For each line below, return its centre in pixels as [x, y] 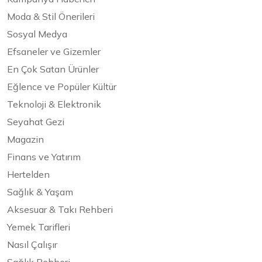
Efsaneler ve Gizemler [54, 52]
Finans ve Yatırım [44, 157]
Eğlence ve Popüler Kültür [62, 87]
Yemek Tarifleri [39, 227]
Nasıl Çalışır [32, 245]
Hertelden [28, 175]
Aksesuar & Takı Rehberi [60, 210]
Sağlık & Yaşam [40, 192]
